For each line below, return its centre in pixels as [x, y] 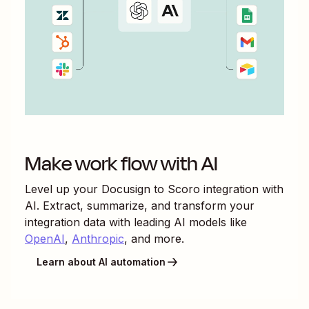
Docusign [126, 189]
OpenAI [45, 238]
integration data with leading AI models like [136, 222]
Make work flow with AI [121, 163]
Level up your [63, 189]
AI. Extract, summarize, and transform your [140, 205]
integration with [242, 189]
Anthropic [98, 238]
